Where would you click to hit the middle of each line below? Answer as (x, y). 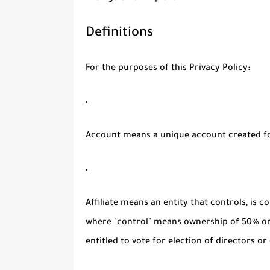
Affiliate (102, 204)
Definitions (119, 34)
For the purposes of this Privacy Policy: (168, 69)
